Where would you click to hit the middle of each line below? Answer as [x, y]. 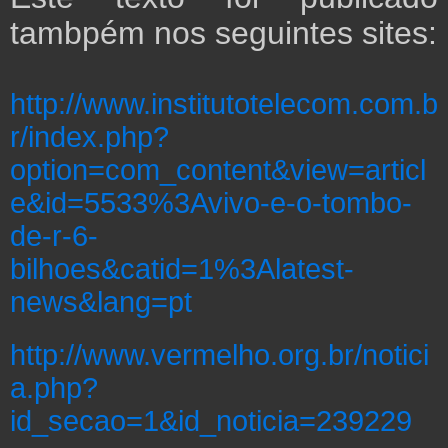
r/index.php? [89, 137]
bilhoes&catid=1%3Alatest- [182, 269]
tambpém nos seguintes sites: [223, 33]
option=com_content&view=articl [218, 170]
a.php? [54, 388]
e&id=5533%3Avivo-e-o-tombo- [211, 203]
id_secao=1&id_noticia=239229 [211, 421]
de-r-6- [54, 236]
